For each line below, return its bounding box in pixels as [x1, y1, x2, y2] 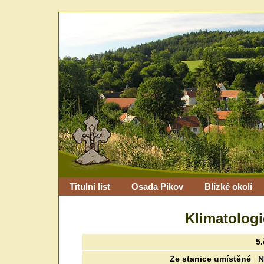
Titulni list [69, 181, 110, 192]
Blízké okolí [204, 181, 252, 192]
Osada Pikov [131, 181, 183, 192]
